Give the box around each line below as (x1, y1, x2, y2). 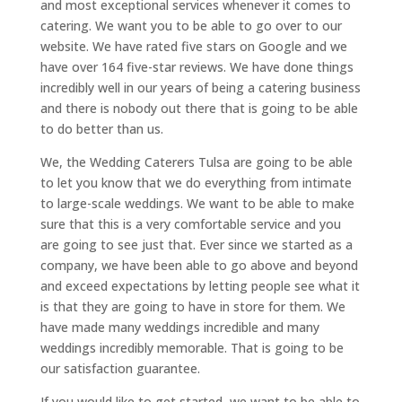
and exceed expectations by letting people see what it (39, 277, 360, 294)
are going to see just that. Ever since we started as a (39, 236, 353, 253)
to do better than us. (39, 120, 163, 137)
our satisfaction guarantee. (39, 360, 200, 377)
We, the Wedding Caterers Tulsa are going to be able (39, 153, 353, 170)
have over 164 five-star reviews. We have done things (39, 58, 354, 75)
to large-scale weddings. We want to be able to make (39, 195, 354, 212)
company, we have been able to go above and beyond (39, 257, 358, 274)
